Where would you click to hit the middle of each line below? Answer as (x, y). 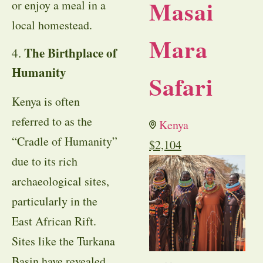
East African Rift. (54, 221)
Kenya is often (46, 102)
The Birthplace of (70, 53)
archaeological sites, (60, 181)
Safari (181, 87)
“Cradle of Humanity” (65, 141)
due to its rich (45, 161)
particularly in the (55, 201)
